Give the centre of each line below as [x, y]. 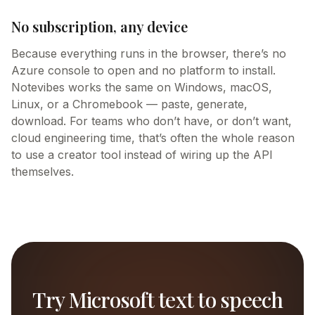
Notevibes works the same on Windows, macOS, [142, 87]
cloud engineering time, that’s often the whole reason [153, 138]
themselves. [43, 172]
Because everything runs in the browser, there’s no [149, 53]
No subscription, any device [99, 26]
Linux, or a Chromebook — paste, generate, [129, 104]
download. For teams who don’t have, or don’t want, [152, 121]
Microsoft [111, 300]
